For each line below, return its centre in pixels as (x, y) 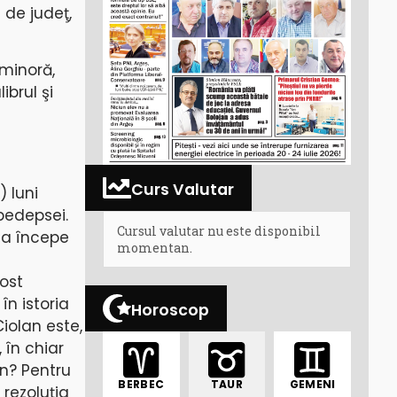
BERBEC (141, 385)
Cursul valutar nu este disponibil (219, 230)
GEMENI (312, 385)
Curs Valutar (183, 189)
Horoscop (170, 310)
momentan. (155, 247)
